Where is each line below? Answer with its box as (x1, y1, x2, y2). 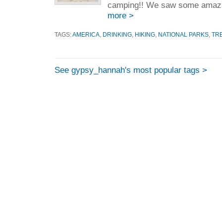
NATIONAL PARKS (158, 31, 209, 38)
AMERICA (72, 31, 100, 38)
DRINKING (103, 31, 132, 38)
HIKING (135, 31, 155, 38)
